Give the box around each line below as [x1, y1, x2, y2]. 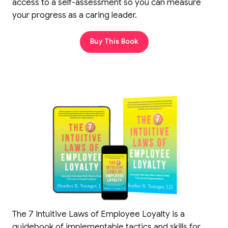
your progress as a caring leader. [12, 10, 137, 21]
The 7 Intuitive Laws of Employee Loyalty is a [12, 208, 185, 219]
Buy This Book [90, 37, 138, 46]
